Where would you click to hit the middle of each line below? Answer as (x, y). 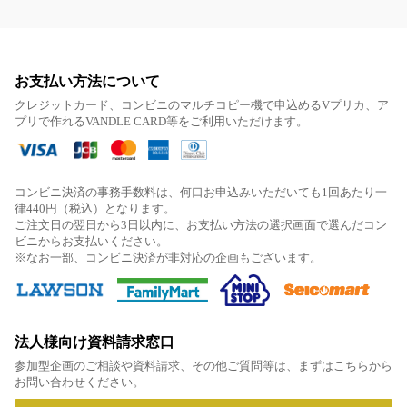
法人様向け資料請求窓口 (94, 342)
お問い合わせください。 (79, 382)
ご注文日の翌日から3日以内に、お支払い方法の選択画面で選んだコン (201, 224)
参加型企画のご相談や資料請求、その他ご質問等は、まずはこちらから (203, 365)
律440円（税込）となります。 (95, 208)
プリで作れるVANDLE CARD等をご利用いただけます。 (161, 121)
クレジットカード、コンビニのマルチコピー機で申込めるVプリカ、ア (202, 104)
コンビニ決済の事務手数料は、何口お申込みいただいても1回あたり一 (201, 192)
